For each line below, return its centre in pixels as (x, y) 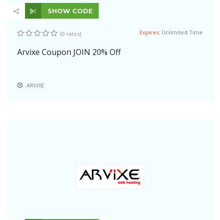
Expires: (151, 32)
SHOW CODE (69, 11)
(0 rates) (71, 33)
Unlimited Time (182, 32)
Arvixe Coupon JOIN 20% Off (69, 52)
